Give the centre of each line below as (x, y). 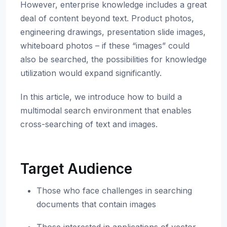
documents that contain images (96, 204)
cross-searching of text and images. (89, 124)
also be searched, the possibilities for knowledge (113, 59)
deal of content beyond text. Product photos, (107, 18)
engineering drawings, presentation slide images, (113, 32)
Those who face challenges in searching (114, 191)
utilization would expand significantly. (91, 73)
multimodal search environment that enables (106, 110)
